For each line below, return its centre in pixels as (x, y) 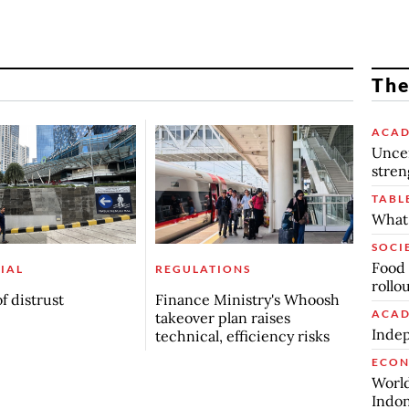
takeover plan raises (222, 318)
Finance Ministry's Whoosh (247, 300)
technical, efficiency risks (242, 336)
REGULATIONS (203, 269)
